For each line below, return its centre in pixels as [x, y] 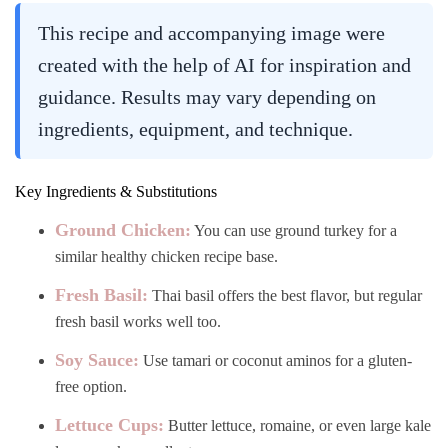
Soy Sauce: [97, 359]
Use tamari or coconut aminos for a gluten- [275, 360]
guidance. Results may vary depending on [207, 97]
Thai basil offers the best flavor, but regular [285, 295]
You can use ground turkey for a [294, 230]
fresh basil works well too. [138, 321]
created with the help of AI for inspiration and [224, 65]
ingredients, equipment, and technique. [195, 129]
